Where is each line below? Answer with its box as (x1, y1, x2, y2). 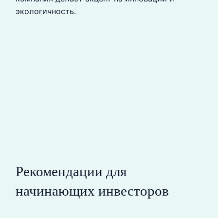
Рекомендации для (16, 163, 127, 179)
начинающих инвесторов (16, 182, 169, 199)
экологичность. (16, 6, 76, 17)
